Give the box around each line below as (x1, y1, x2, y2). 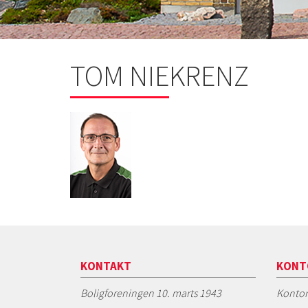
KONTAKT (80, 258, 131, 274)
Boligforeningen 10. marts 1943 (80, 285, 221, 300)
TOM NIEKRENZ (70, 57, 249, 93)
